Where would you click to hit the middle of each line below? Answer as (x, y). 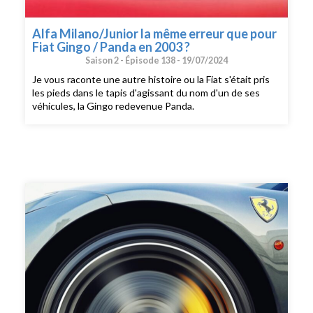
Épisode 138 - (153, 60)
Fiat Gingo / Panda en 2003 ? (111, 46)
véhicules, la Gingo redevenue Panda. (114, 106)
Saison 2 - (105, 60)
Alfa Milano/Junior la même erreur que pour (155, 33)
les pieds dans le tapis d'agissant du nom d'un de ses (146, 93)
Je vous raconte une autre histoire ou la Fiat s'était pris (151, 80)
